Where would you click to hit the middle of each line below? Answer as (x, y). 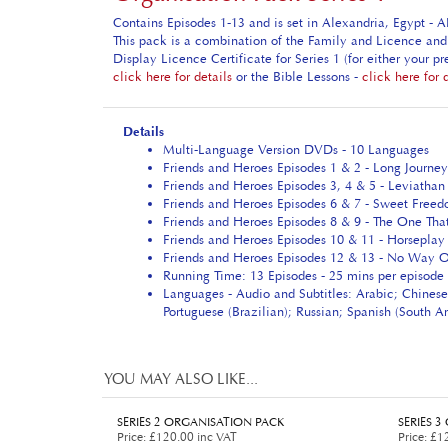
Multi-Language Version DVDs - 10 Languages (296, 133)
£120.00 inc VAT (191, 420)
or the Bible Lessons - (297, 61)
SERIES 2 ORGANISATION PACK (200, 405)
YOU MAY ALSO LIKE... (181, 362)
